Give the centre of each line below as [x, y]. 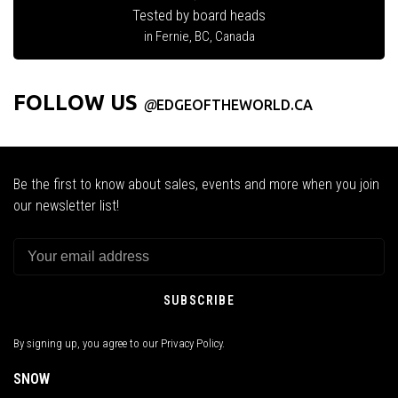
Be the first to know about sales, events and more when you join [196, 184]
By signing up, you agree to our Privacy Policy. [119, 343]
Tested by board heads [199, 15]
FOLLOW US [78, 102]
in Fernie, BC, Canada [199, 36]
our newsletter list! [66, 205]
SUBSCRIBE [199, 300]
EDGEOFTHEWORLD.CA [235, 104]
